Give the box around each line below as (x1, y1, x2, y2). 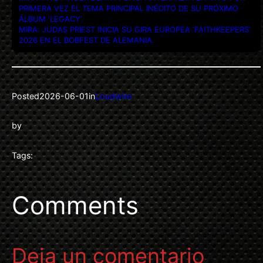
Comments (12, 190, 139, 221)
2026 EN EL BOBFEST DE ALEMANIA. (19, 35, 154, 45)
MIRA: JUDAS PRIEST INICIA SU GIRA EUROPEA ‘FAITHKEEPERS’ (19, 24, 250, 34)
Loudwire (95, 90, 131, 101)
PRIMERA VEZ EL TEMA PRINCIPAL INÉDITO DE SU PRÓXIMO (19, 3, 238, 13)
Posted (12, 90, 39, 101)
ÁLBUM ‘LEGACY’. (19, 14, 83, 23)
